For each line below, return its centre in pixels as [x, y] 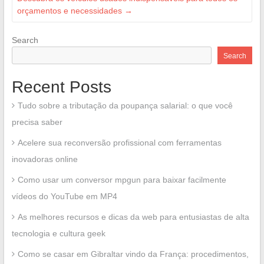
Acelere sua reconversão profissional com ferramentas [119, 143]
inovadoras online [44, 159]
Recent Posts [61, 87]
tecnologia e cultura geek [58, 234]
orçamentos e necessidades [70, 11]
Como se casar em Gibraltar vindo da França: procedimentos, [133, 254]
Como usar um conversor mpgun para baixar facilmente [122, 180]
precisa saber [37, 122]
